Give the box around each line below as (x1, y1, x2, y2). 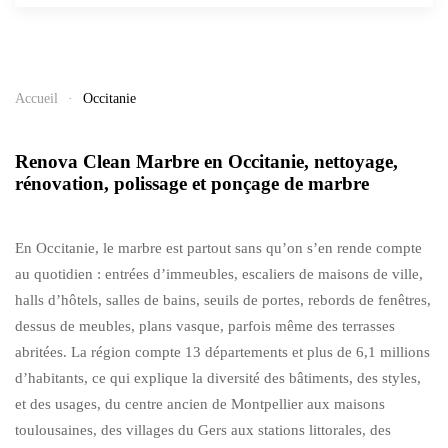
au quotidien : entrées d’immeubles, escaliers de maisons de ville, (15, 265, 423, 282)
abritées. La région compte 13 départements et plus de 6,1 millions (15, 343, 430, 360)
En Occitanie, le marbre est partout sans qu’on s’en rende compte (15, 239, 422, 256)
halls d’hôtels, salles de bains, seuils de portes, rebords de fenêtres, (15, 291, 431, 308)
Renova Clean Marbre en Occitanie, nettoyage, (15, 150, 398, 172)
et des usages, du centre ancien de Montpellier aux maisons (15, 395, 385, 412)
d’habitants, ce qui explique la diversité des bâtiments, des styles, (15, 369, 421, 386)
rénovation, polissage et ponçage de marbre (15, 172, 369, 194)
